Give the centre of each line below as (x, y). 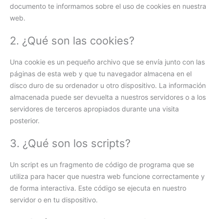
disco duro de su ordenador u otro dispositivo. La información (108, 86)
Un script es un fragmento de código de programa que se (102, 165)
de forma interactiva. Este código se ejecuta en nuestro (98, 188)
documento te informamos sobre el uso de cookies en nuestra (108, 6)
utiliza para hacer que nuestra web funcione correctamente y (107, 176)
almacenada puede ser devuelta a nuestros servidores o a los (108, 97)
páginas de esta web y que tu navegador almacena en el (101, 74)
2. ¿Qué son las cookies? (72, 41)
